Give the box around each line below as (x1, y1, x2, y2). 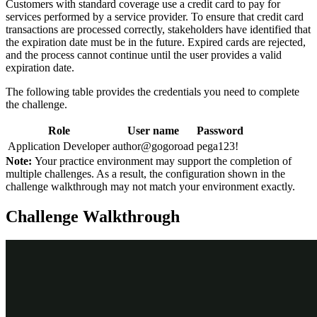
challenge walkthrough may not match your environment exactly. (6, 180, 295, 192)
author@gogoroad (113, 139, 194, 152)
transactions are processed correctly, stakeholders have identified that (6, 23, 311, 35)
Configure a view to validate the (14, 273, 250, 292)
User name (127, 124, 179, 137)
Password (197, 124, 243, 137)
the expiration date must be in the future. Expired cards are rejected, (6, 35, 306, 48)
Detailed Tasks (6, 240, 111, 259)
